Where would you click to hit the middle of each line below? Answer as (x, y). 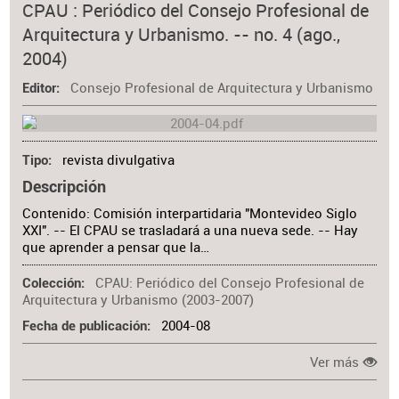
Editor (40, 89)
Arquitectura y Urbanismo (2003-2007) (138, 300)
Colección (52, 284)
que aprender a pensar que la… (116, 247)
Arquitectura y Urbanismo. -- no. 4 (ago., (182, 34)
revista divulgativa (118, 159)
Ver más (335, 362)
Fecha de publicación (85, 327)
